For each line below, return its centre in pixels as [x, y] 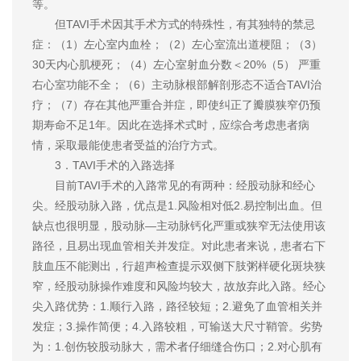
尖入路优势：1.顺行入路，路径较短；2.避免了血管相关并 [177, 306]
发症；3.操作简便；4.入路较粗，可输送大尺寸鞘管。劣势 [177, 326]
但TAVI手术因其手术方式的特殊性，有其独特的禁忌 [174, 24]
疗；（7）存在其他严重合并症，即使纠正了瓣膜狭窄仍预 [176, 104]
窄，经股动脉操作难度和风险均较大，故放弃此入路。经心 [179, 286]
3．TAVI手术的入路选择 [104, 165]
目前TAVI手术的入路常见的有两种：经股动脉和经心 [174, 185]
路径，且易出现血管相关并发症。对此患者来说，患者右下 [179, 245]
